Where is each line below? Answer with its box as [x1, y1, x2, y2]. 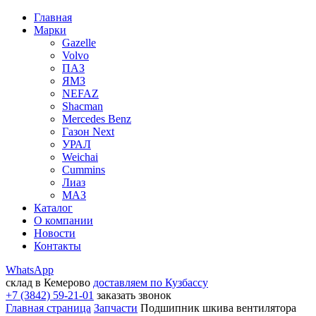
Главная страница [6, 302, 91, 314]
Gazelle [62, 37, 96, 49]
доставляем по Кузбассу [93, 276, 208, 288]
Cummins [62, 164, 105, 176]
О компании [34, 214, 93, 226]
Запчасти [94, 302, 138, 314]
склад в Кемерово [6, 276, 90, 288]
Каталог [34, 202, 73, 214]
